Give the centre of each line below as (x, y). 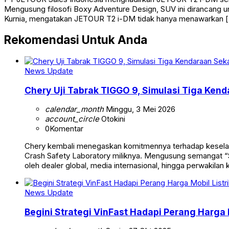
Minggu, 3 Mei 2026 (140, 109)
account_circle (72, 119)
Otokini (112, 119)
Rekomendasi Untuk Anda (76, 40)
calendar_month (74, 109)
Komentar (66, 129)
